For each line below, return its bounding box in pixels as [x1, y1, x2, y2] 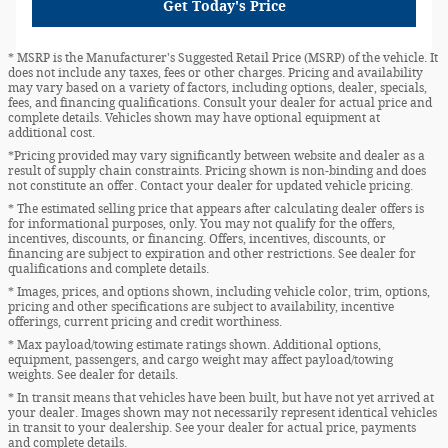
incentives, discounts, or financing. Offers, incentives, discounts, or [8, 232, 386, 247]
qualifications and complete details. [8, 262, 209, 277]
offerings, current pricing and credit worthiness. [8, 315, 282, 330]
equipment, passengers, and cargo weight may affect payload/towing [8, 353, 393, 368]
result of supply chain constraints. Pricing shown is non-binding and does [8, 164, 426, 179]
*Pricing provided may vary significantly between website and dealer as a [8, 149, 425, 164]
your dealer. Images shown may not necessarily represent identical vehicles [8, 406, 437, 421]
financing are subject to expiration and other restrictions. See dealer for [8, 247, 416, 262]
